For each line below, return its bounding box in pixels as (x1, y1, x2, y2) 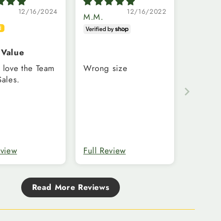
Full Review (83, 144, 126, 156)
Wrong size (83, 62, 128, 74)
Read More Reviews (32, 181, 110, 193)
